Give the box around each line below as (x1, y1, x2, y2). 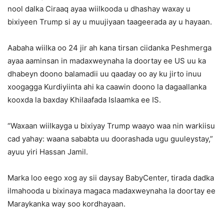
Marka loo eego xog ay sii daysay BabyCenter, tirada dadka (7, 173, 214, 183)
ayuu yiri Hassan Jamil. (7, 147, 88, 157)
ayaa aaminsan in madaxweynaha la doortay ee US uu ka (7, 56, 206, 66)
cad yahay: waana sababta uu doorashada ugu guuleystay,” (7, 134, 213, 144)
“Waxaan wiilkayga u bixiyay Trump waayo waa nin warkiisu (7, 121, 215, 131)
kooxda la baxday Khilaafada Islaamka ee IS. (7, 95, 161, 105)
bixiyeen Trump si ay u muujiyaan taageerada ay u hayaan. (7, 17, 212, 27)
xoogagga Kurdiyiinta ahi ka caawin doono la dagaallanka (7, 82, 206, 92)
